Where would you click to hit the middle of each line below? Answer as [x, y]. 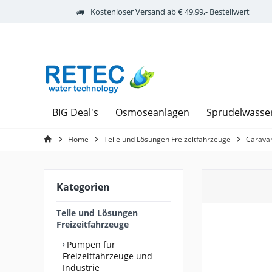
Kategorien [83, 187]
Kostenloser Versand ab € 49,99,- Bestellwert [170, 11]
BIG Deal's [75, 112]
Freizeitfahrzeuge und [107, 256]
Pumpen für [90, 244]
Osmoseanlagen [152, 112]
